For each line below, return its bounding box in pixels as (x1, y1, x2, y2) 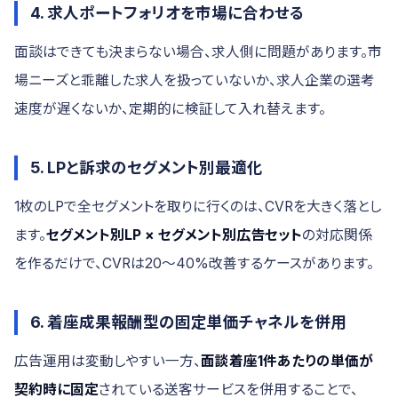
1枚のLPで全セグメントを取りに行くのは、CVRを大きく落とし (14, 198, 382, 215)
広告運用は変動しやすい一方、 (14, 353, 201, 370)
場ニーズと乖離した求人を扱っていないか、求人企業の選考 (14, 72, 375, 89)
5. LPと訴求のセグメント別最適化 (30, 158, 263, 177)
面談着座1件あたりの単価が (201, 353, 373, 370)
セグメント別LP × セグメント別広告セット (46, 227, 302, 243)
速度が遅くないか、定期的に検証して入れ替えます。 (14, 100, 326, 117)
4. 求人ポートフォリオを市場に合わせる (30, 4, 305, 22)
